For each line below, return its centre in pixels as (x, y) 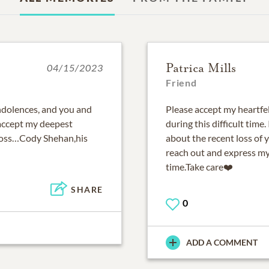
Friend (181, 83)
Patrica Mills (201, 68)
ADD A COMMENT (222, 243)
